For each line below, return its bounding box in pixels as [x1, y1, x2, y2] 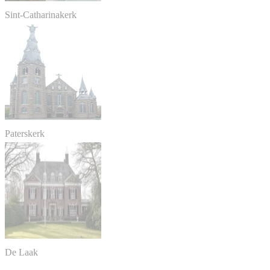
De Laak [5, 247, 38, 258]
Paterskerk [5, 128, 45, 139]
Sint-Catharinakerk [5, 10, 77, 20]
